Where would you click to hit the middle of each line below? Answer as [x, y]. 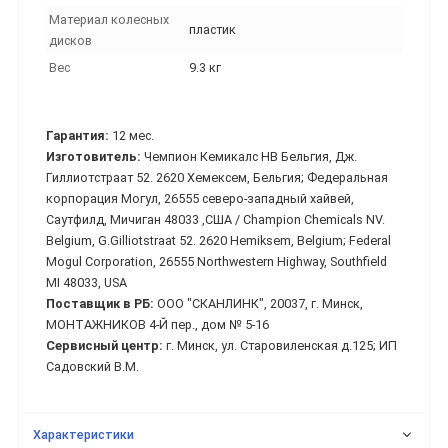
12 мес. [133, 136]
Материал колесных [109, 20]
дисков [70, 41]
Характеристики [84, 434]
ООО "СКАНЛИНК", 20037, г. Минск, [260, 304]
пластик [212, 30]
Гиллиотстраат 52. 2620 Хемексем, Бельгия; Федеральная [217, 178]
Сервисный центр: [106, 346]
